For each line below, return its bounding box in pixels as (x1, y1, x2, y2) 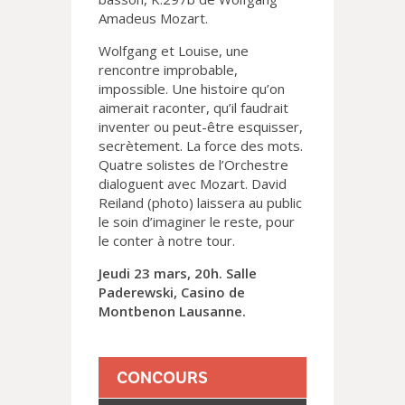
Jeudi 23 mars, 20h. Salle (99, 264, 257, 283)
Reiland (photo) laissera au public (99, 193, 302, 212)
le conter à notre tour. (99, 231, 235, 250)
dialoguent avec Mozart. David (99, 174, 287, 193)
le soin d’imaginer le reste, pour (99, 212, 295, 231)
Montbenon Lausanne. (99, 302, 246, 321)
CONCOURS (117, 367, 208, 389)
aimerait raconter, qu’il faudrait (99, 99, 288, 118)
